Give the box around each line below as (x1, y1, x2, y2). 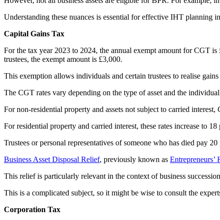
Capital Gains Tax (4, 29, 64, 38)
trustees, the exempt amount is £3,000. (4, 55, 122, 63)
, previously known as (100, 155, 170, 164)
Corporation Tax (4, 205, 60, 214)
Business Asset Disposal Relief (4, 155, 100, 164)
